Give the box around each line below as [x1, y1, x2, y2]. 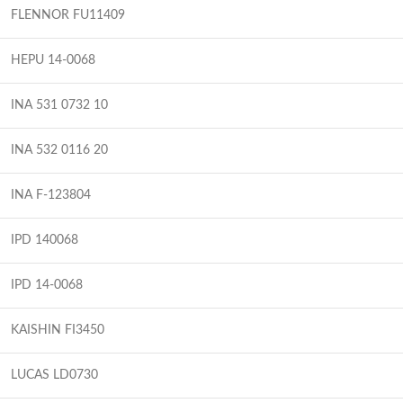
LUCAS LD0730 [11, 368, 98, 381]
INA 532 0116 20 [11, 143, 108, 157]
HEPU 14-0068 [11, 53, 95, 67]
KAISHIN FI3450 [11, 323, 104, 336]
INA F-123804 [11, 188, 91, 201]
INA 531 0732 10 [11, 98, 108, 112]
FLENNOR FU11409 [11, 8, 125, 22]
